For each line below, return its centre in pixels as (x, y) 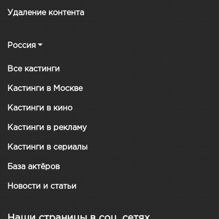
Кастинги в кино (40, 108)
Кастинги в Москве (45, 88)
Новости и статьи (42, 186)
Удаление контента (46, 13)
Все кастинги (33, 69)
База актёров (33, 167)
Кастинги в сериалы (47, 147)
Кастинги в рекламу (47, 128)
